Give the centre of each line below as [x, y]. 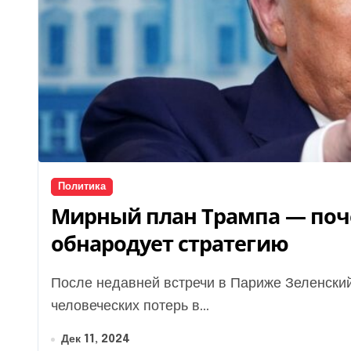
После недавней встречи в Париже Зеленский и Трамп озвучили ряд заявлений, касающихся [56, 284]
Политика [82, 187]
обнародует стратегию [170, 243]
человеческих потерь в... [130, 306]
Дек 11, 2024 [96, 339]
